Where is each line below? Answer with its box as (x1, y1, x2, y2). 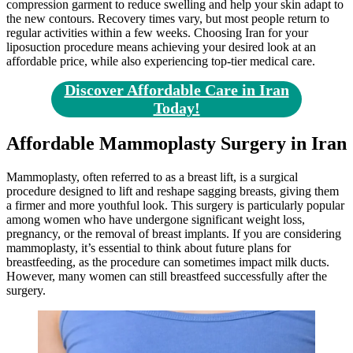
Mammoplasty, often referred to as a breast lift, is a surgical (6, 169, 298, 184)
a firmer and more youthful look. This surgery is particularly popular (6, 198, 344, 212)
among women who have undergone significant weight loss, (6, 212, 305, 226)
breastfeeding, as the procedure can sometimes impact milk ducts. (6, 255, 329, 269)
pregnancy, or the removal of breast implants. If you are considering (6, 226, 341, 240)
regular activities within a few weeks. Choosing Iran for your (6, 26, 308, 40)
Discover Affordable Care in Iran (64, 81, 289, 99)
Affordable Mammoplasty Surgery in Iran (6, 132, 347, 154)
